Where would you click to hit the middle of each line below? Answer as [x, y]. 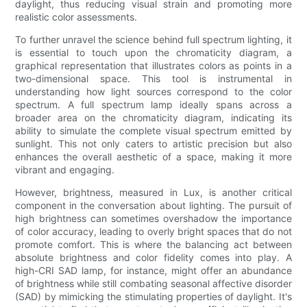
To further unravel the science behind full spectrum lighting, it [153, 39]
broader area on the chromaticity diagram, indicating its [153, 117]
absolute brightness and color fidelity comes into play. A [153, 257]
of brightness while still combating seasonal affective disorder [153, 283]
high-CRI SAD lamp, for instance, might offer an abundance [153, 270]
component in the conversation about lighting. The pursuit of [153, 205]
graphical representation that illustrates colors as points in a [153, 65]
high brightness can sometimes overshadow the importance [153, 218]
